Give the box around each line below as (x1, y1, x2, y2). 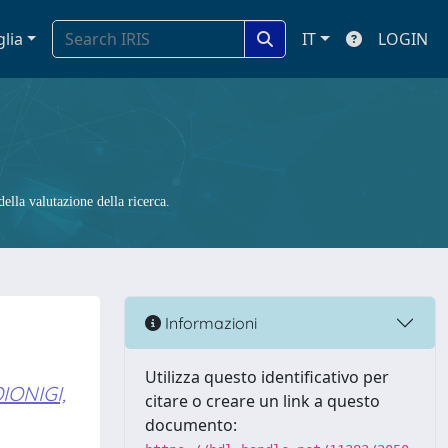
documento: (145, 414, 237, 436)
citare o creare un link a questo (145, 390, 380, 412)
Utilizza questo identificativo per (145, 366, 389, 388)
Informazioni (161, 312, 257, 333)
